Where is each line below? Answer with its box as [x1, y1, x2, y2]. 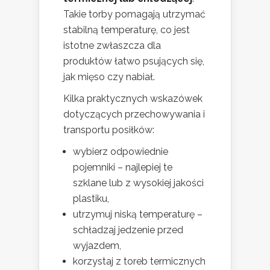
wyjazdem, [73, 240, 121, 252]
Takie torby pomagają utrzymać [63, 8, 206, 20]
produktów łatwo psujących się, [63, 55, 204, 67]
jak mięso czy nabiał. [63, 71, 155, 83]
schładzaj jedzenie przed [73, 224, 183, 236]
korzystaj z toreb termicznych [73, 256, 206, 268]
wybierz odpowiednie [73, 146, 168, 158]
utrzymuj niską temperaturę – [73, 209, 202, 221]
